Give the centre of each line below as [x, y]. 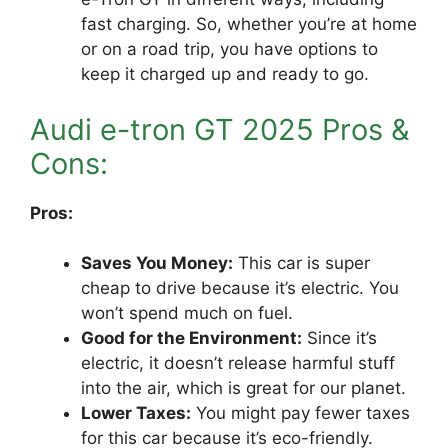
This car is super [301, 263]
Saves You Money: [157, 263]
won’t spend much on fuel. [187, 313]
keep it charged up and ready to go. [225, 74]
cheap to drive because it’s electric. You [240, 288]
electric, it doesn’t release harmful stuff [238, 363]
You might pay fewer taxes [300, 413]
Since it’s [339, 338]
